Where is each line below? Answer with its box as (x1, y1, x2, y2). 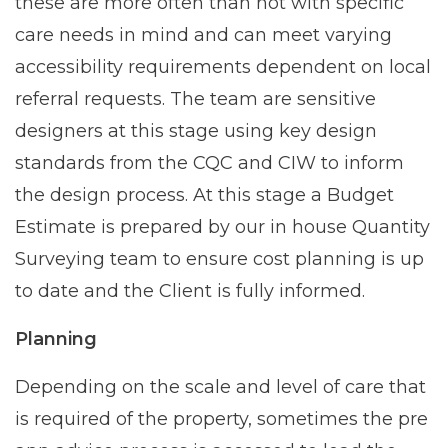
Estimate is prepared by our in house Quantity (15, 215, 430, 238)
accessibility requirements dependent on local (15, 55, 431, 78)
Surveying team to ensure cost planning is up (15, 247, 424, 270)
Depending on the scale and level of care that (15, 375, 426, 398)
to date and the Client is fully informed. (15, 279, 365, 302)
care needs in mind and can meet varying (15, 23, 392, 46)
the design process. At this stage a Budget (15, 183, 394, 206)
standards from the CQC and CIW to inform (15, 151, 404, 174)
